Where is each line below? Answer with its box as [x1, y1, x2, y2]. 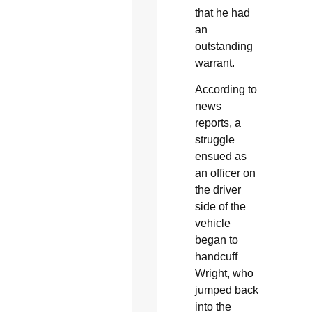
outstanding [194, 40, 253, 52]
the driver [194, 184, 241, 196]
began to [194, 234, 238, 247]
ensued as [194, 150, 247, 163]
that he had [194, 6, 250, 19]
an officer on [194, 167, 256, 180]
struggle [194, 134, 235, 146]
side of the [194, 201, 246, 213]
